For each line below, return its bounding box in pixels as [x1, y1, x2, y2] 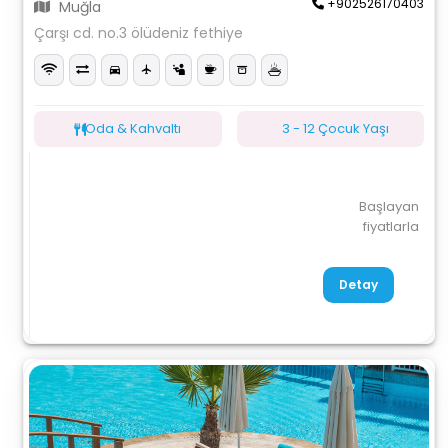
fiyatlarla [362, 217, 419, 236]
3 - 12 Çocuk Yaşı [281, 119, 389, 138]
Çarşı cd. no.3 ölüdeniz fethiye [34, 23, 244, 43]
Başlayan [358, 197, 419, 216]
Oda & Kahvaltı [85, 119, 182, 138]
